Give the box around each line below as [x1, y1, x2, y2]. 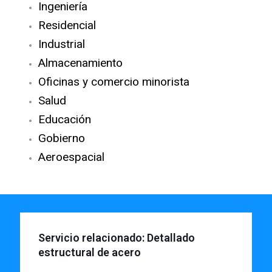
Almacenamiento [38, 56, 123, 70]
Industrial [38, 37, 85, 52]
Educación [38, 112, 91, 127]
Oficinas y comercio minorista [38, 75, 189, 89]
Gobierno [38, 131, 85, 146]
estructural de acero [38, 246, 141, 259]
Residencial [38, 18, 96, 33]
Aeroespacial [38, 150, 104, 165]
